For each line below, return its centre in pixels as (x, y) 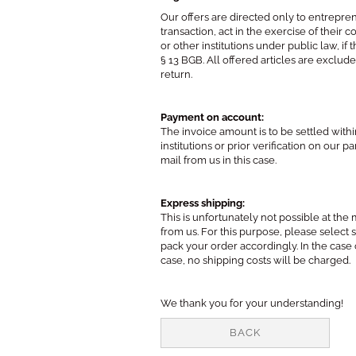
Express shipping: (203, 203)
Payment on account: (212, 117)
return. (176, 74)
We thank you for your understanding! (252, 303)
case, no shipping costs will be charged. (255, 260)
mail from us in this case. (219, 160)
